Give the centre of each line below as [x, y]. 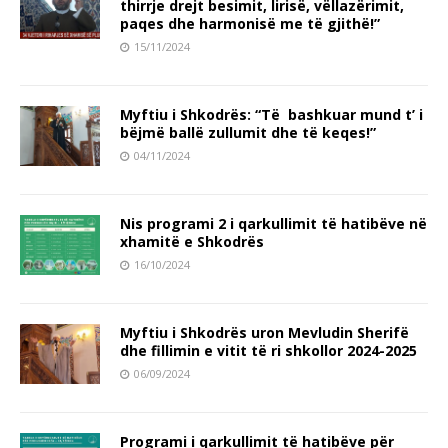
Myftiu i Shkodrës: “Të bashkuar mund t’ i [271, 114]
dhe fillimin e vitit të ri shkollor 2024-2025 [268, 350]
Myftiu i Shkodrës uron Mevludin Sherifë [264, 332]
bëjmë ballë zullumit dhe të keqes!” [248, 132]
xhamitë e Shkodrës [192, 241]
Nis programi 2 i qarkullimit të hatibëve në [273, 223]
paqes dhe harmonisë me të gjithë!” [250, 23]
